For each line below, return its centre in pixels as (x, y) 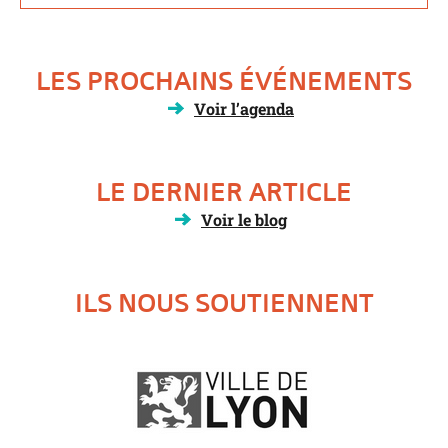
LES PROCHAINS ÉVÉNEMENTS (224, 80)
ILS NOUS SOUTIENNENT (224, 302)
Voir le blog (244, 219)
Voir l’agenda (244, 108)
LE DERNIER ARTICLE (224, 191)
